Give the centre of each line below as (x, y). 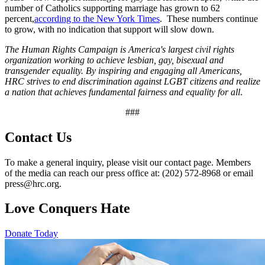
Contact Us (38, 137)
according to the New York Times (97, 18)
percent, (20, 18)
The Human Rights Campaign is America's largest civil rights (119, 49)
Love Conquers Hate (67, 209)
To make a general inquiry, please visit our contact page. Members (128, 162)
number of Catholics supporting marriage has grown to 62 (112, 8)
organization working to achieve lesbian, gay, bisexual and (114, 60)
